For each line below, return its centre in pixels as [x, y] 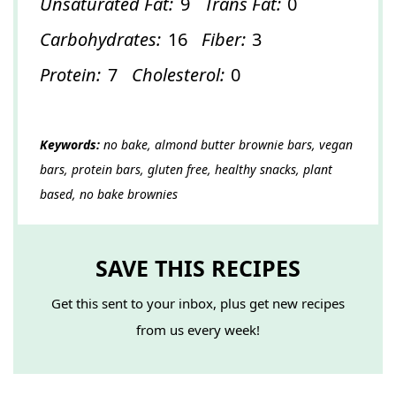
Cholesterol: [178, 74]
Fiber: [223, 39]
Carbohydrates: [100, 39]
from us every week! [198, 330]
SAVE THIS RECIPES [198, 267]
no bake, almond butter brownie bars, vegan [226, 144]
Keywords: [70, 144]
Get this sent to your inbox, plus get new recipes [198, 304]
